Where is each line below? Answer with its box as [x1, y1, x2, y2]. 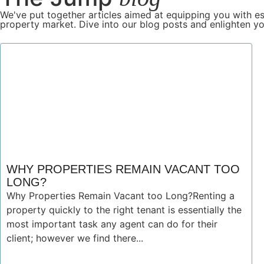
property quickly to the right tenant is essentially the [6, 204, 242, 216]
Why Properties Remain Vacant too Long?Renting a [6, 190, 235, 202]
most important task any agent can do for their [6, 218, 217, 230]
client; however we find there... [6, 232, 143, 244]
